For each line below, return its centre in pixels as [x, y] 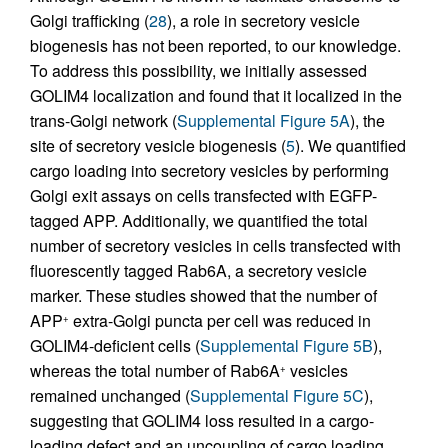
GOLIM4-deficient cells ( [115, 346]
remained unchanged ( [110, 396]
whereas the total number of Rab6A [155, 371]
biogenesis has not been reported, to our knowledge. [215, 46]
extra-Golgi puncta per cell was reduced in [220, 321]
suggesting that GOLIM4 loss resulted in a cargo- [202, 421]
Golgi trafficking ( [89, 21]
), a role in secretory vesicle [263, 21]
